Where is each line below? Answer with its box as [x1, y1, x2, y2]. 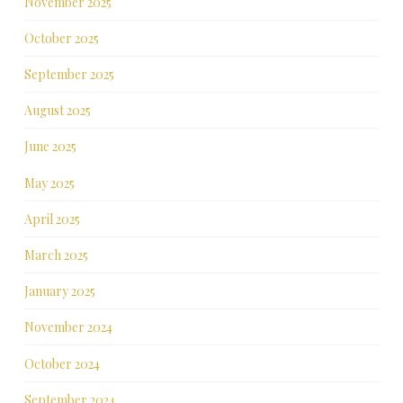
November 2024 [23, 318, 112, 336]
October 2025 [23, 29, 99, 47]
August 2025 [23, 102, 91, 120]
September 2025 [23, 66, 114, 84]
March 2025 [23, 246, 88, 264]
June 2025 [23, 138, 76, 156]
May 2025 [23, 174, 75, 192]
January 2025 [23, 282, 95, 300]
